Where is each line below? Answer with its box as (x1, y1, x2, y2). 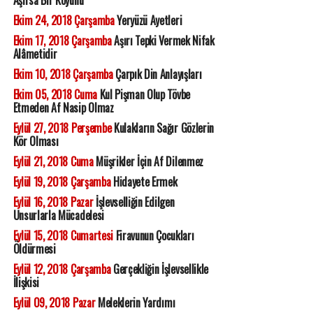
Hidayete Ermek (110, 173, 177, 191)
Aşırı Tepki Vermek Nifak (111, 32, 214, 50)
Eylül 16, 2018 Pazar (13, 194, 94, 211)
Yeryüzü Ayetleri (114, 12, 182, 29)
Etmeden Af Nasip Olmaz (13, 99, 114, 117)
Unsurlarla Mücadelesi (13, 207, 104, 224)
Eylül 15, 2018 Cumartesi (13, 227, 113, 245)
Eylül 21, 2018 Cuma (13, 153, 94, 170)
